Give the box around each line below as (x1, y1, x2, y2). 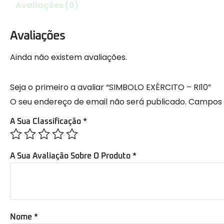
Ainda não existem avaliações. (10, 51, 127, 63)
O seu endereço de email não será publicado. (10, 96, 186, 108)
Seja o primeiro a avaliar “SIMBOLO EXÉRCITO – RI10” (10, 81, 211, 93)
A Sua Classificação (10, 117, 83, 125)
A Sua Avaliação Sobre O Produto (10, 151, 132, 160)
